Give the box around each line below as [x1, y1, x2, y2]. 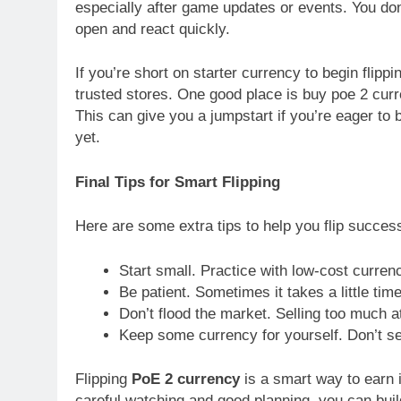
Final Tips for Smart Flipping [75, 173, 280, 191]
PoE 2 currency [132, 371, 240, 388]
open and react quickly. [75, 20, 230, 38]
